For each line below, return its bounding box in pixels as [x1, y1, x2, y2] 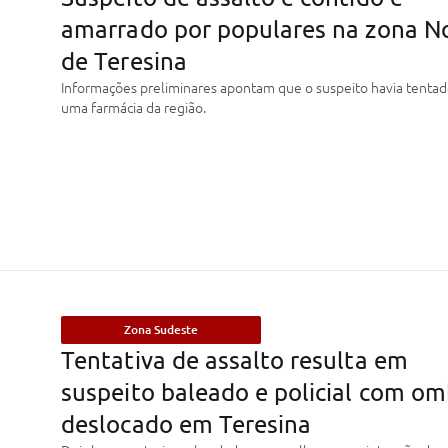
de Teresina [61, 46, 187, 76]
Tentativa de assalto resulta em [61, 345, 408, 375]
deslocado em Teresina [61, 409, 312, 439]
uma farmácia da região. [61, 97, 207, 118]
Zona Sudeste [124, 321, 199, 339]
